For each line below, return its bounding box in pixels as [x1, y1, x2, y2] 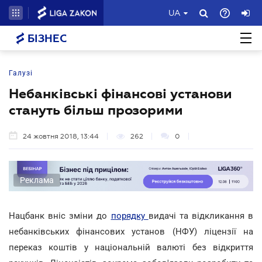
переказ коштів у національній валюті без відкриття [9, 242, 253, 253]
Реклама [20, 175, 54, 185]
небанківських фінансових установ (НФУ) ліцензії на [9, 226, 253, 237]
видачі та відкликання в [148, 210, 253, 221]
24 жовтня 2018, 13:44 [23, 132, 99, 140]
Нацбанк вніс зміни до [9, 210, 111, 221]
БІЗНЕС [25, 33, 67, 44]
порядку [111, 210, 149, 221]
